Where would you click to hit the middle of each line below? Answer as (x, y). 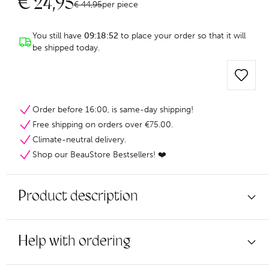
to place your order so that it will (182, 36)
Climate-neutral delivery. (79, 139)
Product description (78, 197)
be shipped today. (66, 48)
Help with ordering (74, 242)
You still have (58, 36)
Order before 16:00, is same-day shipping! (113, 109)
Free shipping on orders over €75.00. (103, 124)
